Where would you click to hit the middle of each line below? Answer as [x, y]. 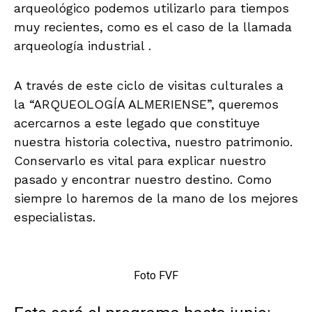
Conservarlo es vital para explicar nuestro [140, 160]
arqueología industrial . [83, 45]
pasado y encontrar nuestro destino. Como [143, 179]
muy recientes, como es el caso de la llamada [153, 26]
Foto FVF [156, 275]
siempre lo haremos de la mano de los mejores [156, 198]
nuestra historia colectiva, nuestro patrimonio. [153, 141]
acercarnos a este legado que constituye [137, 123]
